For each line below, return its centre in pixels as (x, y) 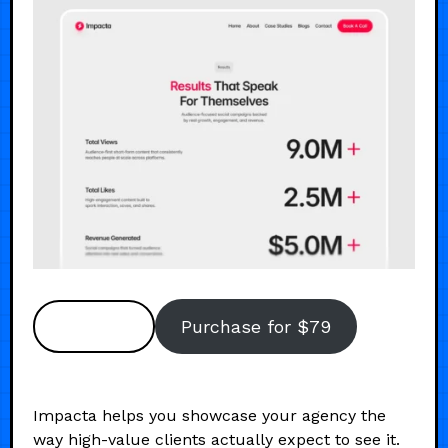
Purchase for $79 (255, 326)
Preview (93, 326)
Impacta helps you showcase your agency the (209, 415)
